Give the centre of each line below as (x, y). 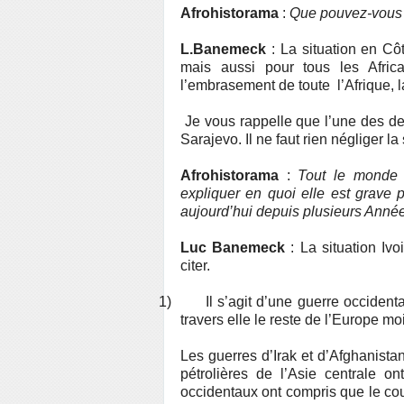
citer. (195, 266)
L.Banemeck (223, 49)
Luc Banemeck (233, 248)
